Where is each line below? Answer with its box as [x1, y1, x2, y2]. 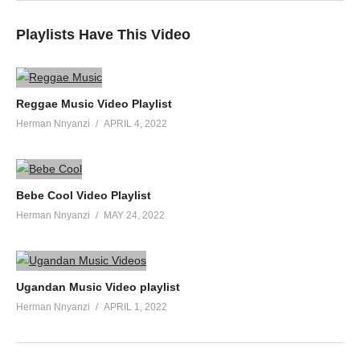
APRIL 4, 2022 [104, 117, 167, 129]
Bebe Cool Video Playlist [16, 188, 151, 202]
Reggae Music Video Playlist [16, 96, 172, 110]
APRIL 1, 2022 [104, 301, 167, 313]
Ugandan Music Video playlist [16, 280, 180, 293]
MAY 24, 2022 [104, 209, 165, 221]
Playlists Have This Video [16, 26, 190, 43]
